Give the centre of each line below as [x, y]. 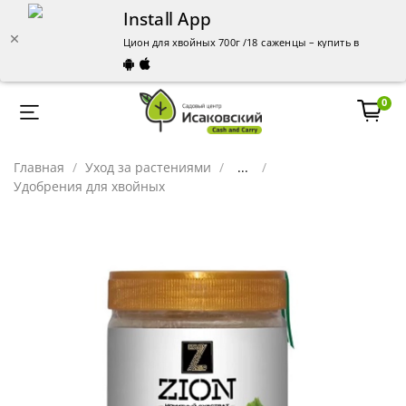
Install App [167, 19]
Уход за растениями [148, 167]
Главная [39, 167]
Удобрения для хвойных [89, 186]
